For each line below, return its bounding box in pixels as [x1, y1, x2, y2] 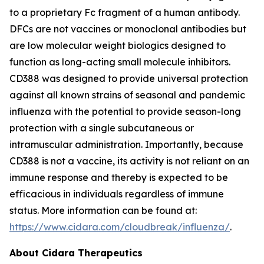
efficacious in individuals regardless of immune [9, 188, 224, 200]
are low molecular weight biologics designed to [9, 39, 226, 51]
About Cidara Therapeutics [9, 247, 143, 259]
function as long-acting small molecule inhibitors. [9, 56, 230, 68]
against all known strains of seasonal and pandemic [9, 89, 245, 101]
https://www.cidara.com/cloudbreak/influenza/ [9, 221, 230, 233]
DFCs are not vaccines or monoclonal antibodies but [9, 23, 246, 35]
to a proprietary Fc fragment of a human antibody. [9, 6, 240, 18]
